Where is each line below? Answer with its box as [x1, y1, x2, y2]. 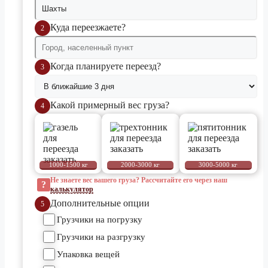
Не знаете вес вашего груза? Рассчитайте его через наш [50, 176, 227, 185]
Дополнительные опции [50, 197, 150, 208]
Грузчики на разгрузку [57, 232, 145, 242]
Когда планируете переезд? [50, 60, 161, 71]
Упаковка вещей [57, 249, 120, 259]
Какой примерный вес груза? [50, 99, 169, 110]
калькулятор [50, 185, 93, 194]
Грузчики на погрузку [57, 214, 142, 224]
